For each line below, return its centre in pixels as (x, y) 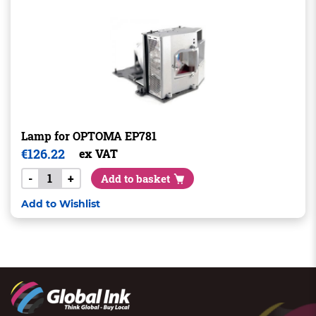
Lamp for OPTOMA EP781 (89, 136)
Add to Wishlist (60, 204)
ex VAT (98, 153)
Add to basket (135, 178)
